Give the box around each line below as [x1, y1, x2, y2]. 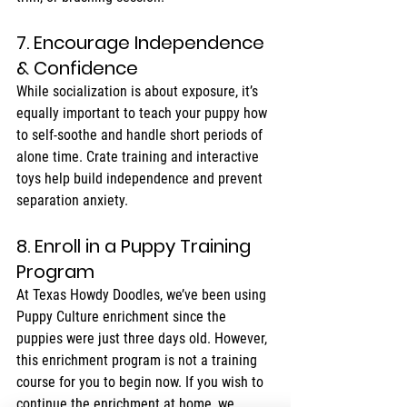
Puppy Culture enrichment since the [16, 308, 230, 326]
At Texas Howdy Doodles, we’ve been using [16, 286, 270, 304]
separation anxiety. [16, 192, 128, 210]
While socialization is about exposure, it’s [16, 83, 262, 101]
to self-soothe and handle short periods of [16, 126, 266, 144]
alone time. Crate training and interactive [16, 148, 263, 166]
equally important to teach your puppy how [16, 104, 271, 123]
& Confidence [16, 55, 138, 82]
